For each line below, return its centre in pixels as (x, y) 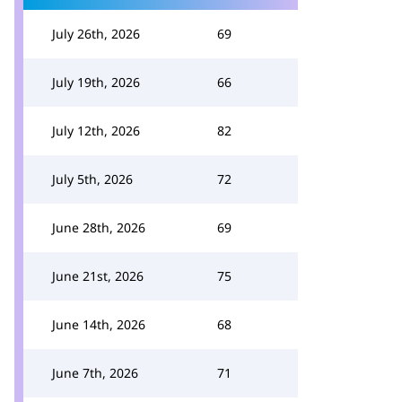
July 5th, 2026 (92, 179)
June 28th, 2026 (99, 227)
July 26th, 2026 (96, 34)
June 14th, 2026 (99, 324)
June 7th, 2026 (95, 373)
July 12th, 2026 (96, 131)
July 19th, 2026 (96, 82)
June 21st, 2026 (98, 276)
